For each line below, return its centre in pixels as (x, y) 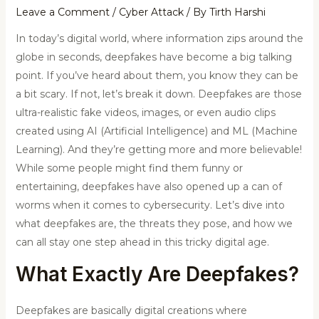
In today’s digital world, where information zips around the (159, 39)
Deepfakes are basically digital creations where (131, 311)
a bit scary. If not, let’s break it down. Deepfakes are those (158, 94)
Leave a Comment (62, 12)
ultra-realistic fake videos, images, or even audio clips (145, 113)
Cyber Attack (151, 12)
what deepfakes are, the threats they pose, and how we (154, 224)
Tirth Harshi (237, 12)
